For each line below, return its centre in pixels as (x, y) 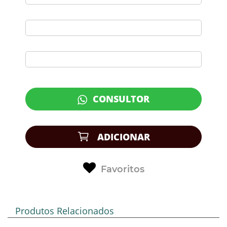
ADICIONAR (122, 137)
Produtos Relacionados (65, 211)
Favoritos (122, 169)
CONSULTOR (120, 99)
